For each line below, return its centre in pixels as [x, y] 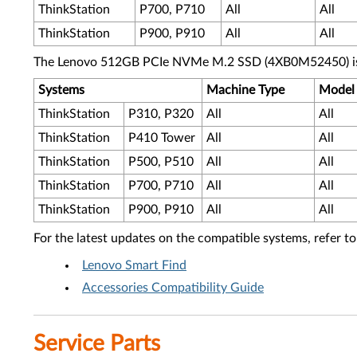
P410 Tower [162, 138]
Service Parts [97, 343]
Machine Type [245, 90]
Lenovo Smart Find [134, 265]
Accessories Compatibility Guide [173, 288]
